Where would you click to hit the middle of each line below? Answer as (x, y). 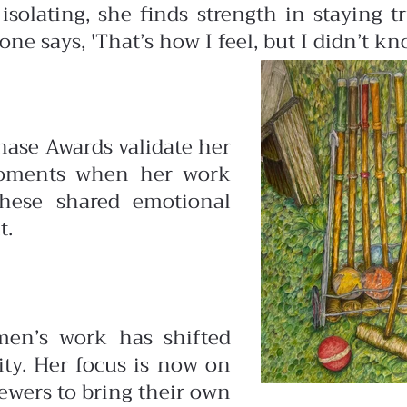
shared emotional (144, 202)
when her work (153, 174)
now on (194, 365)
